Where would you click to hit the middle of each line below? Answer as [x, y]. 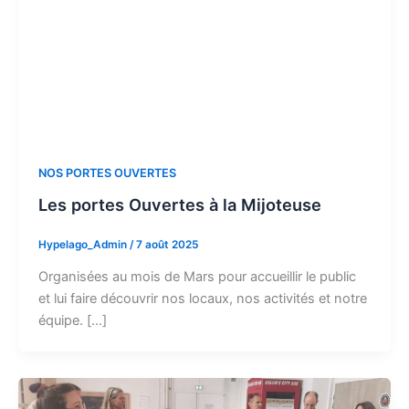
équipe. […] [72, 320]
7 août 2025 [167, 244]
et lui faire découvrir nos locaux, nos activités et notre [202, 298]
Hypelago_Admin [84, 244]
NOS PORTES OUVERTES [107, 173]
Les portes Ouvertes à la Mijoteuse [179, 204]
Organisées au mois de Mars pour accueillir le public [197, 276]
